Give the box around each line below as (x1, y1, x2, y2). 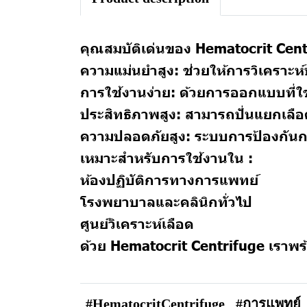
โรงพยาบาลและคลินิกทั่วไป (80, 192, 252, 210)
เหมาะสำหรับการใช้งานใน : (80, 148, 253, 166)
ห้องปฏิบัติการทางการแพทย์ (80, 170, 258, 188)
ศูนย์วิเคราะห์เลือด (80, 214, 194, 232)
